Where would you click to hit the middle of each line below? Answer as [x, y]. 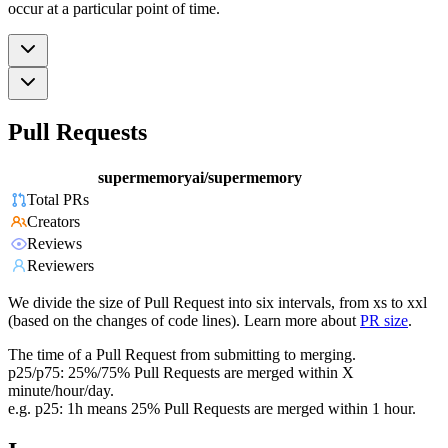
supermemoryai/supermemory [200, 178]
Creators [53, 222]
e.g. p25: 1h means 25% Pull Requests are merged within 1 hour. [212, 409]
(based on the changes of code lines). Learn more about [182, 321]
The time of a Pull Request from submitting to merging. [182, 355]
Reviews [54, 244]
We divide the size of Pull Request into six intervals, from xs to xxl [217, 303]
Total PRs [58, 200]
